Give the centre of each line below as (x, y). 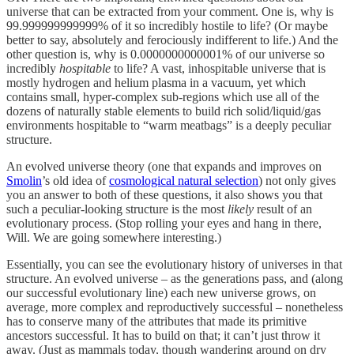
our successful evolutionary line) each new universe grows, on (161, 292)
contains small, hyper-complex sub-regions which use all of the (163, 96)
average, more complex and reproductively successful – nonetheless (175, 307)
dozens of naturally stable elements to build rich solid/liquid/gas (164, 111)
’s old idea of (75, 180)
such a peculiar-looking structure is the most (117, 209)
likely (241, 209)
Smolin (24, 180)
